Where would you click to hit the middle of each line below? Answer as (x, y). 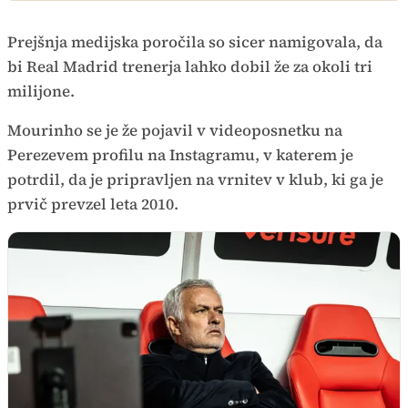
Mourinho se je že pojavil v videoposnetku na (175, 131)
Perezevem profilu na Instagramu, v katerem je (180, 155)
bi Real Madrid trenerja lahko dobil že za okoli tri (190, 67)
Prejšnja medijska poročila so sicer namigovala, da (195, 42)
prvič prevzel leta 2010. (93, 204)
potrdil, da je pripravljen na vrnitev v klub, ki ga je (195, 180)
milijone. (43, 92)
